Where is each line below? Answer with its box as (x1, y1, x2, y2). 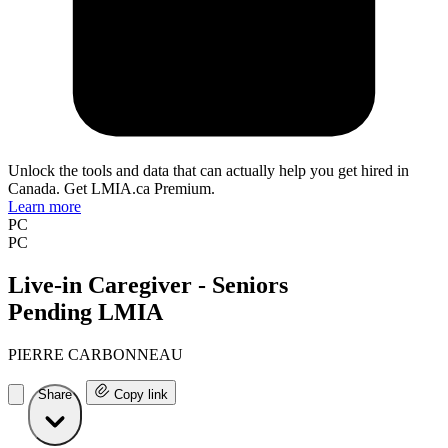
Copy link (114, 387, 168, 403)
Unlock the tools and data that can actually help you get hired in (8, 162, 409, 180)
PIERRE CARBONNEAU (8, 346, 183, 364)
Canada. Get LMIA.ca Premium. (8, 180, 215, 198)
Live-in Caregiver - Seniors (8, 272, 288, 299)
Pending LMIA (8, 299, 163, 326)
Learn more (8, 198, 81, 216)
